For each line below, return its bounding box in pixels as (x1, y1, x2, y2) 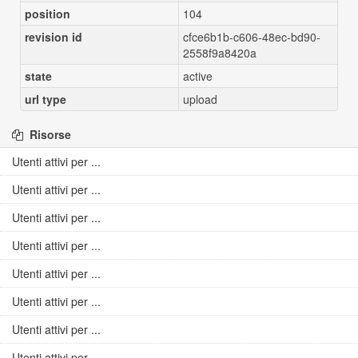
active (183, 68, 213, 84)
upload (183, 91, 217, 107)
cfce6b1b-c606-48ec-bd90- (183, 29, 320, 45)
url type (25, 91, 66, 107)
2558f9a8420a (183, 45, 257, 61)
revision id (25, 29, 82, 45)
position (25, 6, 70, 22)
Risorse (26, 126, 71, 142)
